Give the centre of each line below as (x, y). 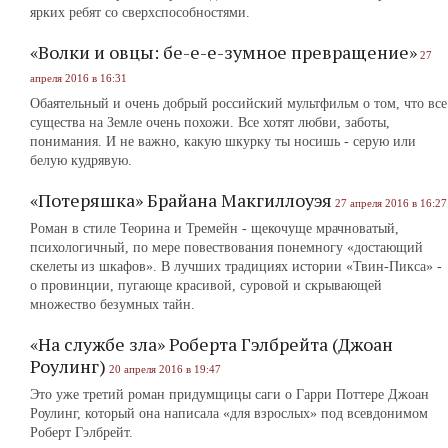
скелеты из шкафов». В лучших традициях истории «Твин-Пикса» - (236, 266)
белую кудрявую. (81, 160)
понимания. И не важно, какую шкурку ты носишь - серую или (223, 141)
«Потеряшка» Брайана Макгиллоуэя (181, 200)
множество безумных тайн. (112, 304)
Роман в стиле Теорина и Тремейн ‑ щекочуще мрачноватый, (214, 228)
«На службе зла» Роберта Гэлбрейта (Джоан (211, 344)
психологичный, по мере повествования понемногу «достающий (226, 247)
